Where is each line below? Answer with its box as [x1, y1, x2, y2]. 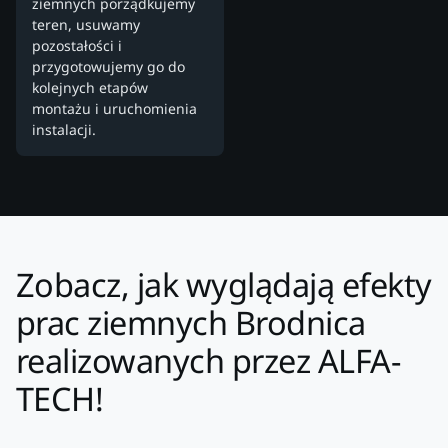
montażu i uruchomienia [32, 99, 197, 119]
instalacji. [32, 120, 96, 140]
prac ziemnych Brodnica [16, 300, 366, 346]
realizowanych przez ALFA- [16, 338, 401, 384]
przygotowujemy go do [32, 57, 185, 77]
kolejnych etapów [32, 78, 148, 98]
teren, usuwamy [32, 15, 140, 35]
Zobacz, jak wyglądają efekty [16, 262, 432, 308]
